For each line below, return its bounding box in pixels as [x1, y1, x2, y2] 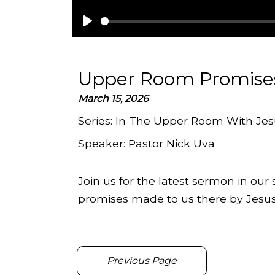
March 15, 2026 [78, 92, 149, 104]
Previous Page [107, 255, 177, 267]
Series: [78, 114, 115, 127]
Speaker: [78, 136, 128, 150]
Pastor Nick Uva [128, 136, 215, 150]
